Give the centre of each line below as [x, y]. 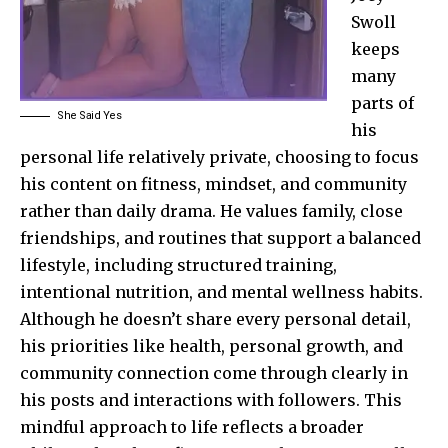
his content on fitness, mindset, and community [213, 183]
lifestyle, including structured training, [178, 264]
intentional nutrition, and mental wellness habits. [221, 291]
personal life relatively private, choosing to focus [219, 156]
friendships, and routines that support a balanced [220, 237]
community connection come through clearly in [214, 372]
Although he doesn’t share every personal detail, [215, 318]
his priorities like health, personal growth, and [211, 345]
